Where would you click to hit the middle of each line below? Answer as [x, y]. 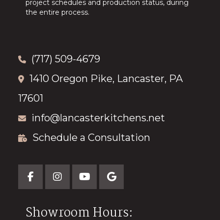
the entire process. [58, 13]
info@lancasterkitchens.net [98, 118]
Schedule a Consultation [92, 138]
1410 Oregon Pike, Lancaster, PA [106, 79]
